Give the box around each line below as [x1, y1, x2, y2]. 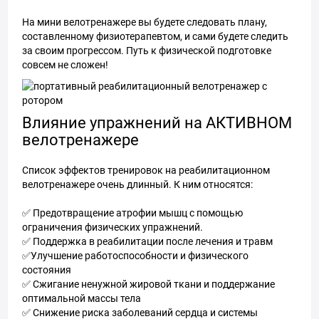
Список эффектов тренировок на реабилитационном [22, 164, 270, 176]
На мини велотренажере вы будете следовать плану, [22, 16, 267, 28]
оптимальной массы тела [22, 293, 141, 304]
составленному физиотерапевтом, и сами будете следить [22, 31, 288, 42]
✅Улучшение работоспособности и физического [22, 250, 249, 261]
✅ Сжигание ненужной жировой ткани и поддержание [22, 278, 275, 290]
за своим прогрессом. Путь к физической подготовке [22, 45, 271, 56]
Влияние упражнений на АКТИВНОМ [22, 114, 292, 132]
